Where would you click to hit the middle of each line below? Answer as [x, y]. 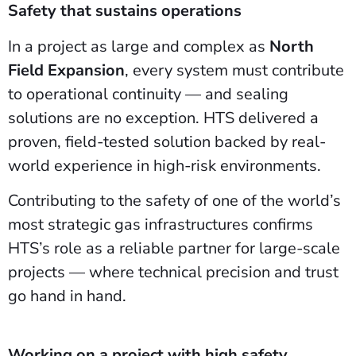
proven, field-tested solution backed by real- [167, 141]
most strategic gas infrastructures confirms [161, 224]
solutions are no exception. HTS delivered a [163, 118]
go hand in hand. [69, 296]
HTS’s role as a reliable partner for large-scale [174, 248]
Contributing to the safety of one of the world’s [174, 200]
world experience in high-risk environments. [166, 165]
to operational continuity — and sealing [148, 94]
